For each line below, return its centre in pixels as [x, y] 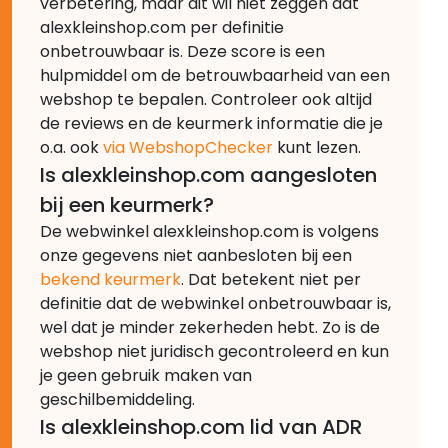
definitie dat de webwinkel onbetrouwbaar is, [215, 303]
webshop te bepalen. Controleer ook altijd [206, 99]
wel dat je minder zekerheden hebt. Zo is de [210, 327]
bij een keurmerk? [127, 204]
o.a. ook [71, 147]
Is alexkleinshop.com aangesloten [208, 174]
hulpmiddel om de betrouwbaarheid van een [215, 75]
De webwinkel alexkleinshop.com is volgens [209, 231]
